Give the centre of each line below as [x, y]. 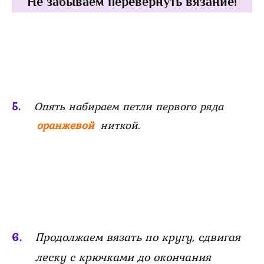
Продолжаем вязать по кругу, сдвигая [138, 237]
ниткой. [120, 125]
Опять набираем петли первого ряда [129, 106]
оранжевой [67, 125]
